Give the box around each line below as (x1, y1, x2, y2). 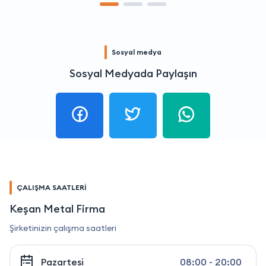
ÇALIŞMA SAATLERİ (17, 183, 87, 192)
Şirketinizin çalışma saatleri (9, 223, 116, 234)
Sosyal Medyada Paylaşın (69, 66, 197, 81)
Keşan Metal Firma (9, 202, 105, 216)
